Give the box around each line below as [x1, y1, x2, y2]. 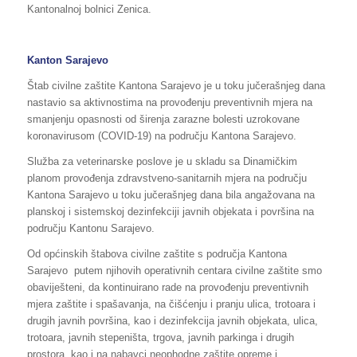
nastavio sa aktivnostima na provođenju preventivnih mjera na [26, 96, 312, 108]
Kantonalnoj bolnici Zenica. [26, 2, 151, 15]
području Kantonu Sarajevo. [26, 222, 155, 234]
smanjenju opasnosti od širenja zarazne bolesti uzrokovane [26, 112, 300, 125]
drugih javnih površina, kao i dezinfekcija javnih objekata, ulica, [26, 314, 318, 327]
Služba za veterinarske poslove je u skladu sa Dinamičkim [26, 155, 297, 167]
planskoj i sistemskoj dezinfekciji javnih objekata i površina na [26, 205, 314, 218]
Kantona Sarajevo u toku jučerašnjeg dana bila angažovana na [26, 188, 315, 201]
